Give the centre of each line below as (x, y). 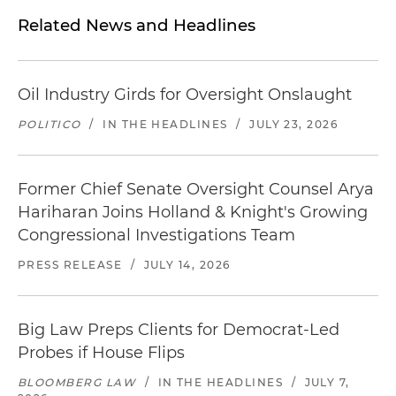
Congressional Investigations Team (156, 235)
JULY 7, (327, 382)
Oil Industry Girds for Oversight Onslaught (185, 95)
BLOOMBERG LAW (77, 382)
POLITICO (49, 124)
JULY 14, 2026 (187, 265)
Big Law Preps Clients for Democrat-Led (179, 330)
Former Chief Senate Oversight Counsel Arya (196, 189)
